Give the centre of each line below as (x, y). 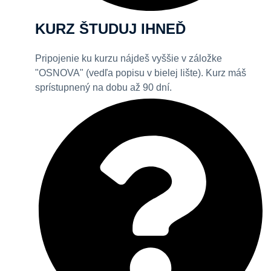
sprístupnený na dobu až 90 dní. (103, 88)
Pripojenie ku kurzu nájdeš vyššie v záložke (129, 59)
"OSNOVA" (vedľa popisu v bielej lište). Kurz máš (141, 73)
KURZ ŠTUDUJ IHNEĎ (110, 29)
